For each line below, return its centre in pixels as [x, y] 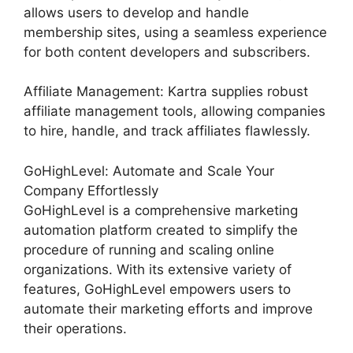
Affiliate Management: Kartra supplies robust [166, 91]
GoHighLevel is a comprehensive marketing [161, 210]
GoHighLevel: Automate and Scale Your [149, 171]
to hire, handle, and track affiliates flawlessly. [167, 131]
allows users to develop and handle [136, 12]
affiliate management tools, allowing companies [175, 111]
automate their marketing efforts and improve [168, 308]
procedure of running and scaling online [149, 249]
